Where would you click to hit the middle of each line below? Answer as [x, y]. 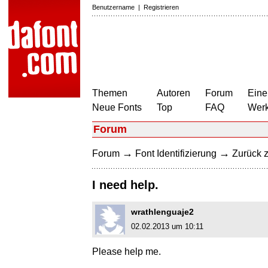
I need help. [125, 185]
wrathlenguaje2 [162, 212]
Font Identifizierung [176, 153]
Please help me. [127, 252]
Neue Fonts [117, 107]
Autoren [173, 93]
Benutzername [113, 7]
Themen [110, 93]
